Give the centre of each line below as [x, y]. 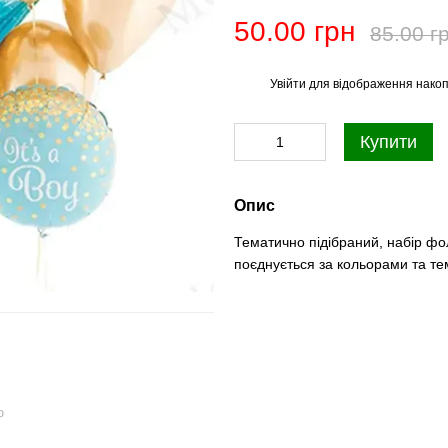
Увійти [288, 83]
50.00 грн [294, 31]
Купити [388, 142]
